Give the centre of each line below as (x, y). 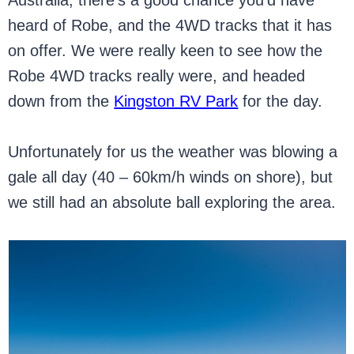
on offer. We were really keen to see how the (166, 51)
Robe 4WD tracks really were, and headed (157, 76)
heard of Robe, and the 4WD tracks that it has (170, 25)
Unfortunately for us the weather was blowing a (173, 152)
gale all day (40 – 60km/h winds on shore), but (171, 177)
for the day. (283, 101)
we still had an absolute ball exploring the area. (172, 202)
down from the (61, 101)
